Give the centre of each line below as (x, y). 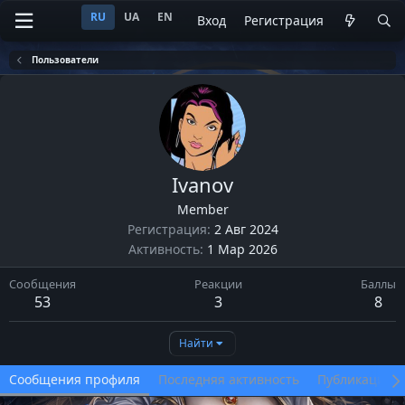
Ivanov (202, 184)
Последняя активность (229, 379)
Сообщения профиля (75, 379)
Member (202, 209)
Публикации (355, 379)
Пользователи (66, 60)
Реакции (218, 284)
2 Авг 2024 (246, 229)
